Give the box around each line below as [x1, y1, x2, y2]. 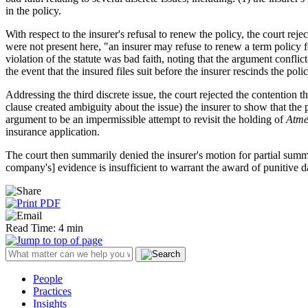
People [33, 272, 63, 285]
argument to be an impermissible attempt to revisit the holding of [5, 113, 286, 125]
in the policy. [5, 4, 61, 16]
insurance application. [5, 125, 100, 137]
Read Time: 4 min [5, 221, 83, 234]
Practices [33, 285, 71, 297]
